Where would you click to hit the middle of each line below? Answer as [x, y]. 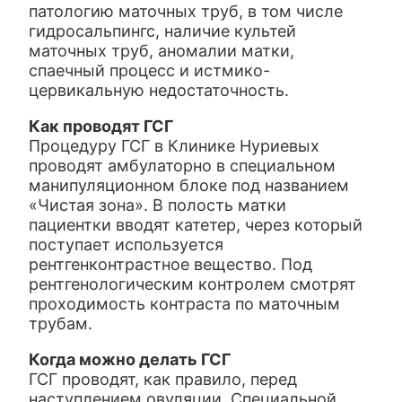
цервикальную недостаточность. [159, 90]
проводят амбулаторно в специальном [183, 166]
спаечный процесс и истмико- [150, 70]
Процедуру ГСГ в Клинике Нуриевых [175, 146]
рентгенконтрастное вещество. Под [171, 264]
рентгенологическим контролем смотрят [193, 284]
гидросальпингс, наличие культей [163, 31]
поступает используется [127, 245]
